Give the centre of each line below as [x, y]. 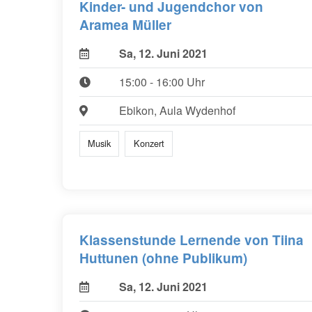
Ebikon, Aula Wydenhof [177, 111]
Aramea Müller [125, 25]
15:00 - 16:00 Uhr [162, 82]
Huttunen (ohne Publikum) [163, 258]
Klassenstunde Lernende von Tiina [192, 240]
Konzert [149, 143]
